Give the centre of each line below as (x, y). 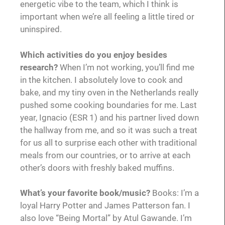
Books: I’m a (175, 193)
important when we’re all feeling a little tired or (107, 17)
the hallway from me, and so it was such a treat (109, 130)
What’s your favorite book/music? (85, 193)
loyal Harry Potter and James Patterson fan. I (105, 206)
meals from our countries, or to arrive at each (105, 155)
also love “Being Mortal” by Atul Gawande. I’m (106, 218)
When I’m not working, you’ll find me (127, 67)
